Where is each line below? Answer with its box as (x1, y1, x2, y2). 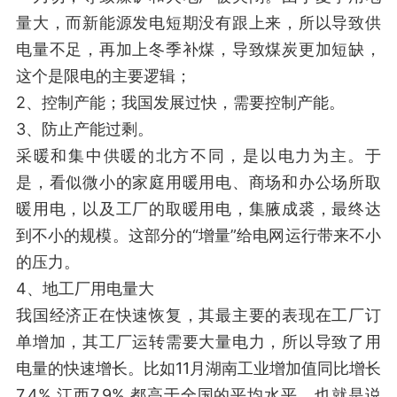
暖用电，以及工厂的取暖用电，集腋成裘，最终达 (16, 199, 381, 218)
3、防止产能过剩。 (16, 120, 153, 138)
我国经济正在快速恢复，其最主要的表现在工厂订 (16, 306, 381, 324)
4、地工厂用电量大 (16, 279, 154, 298)
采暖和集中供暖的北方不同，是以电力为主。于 (16, 146, 381, 165)
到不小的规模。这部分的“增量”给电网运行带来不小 (16, 226, 381, 245)
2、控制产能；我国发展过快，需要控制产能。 (16, 93, 345, 112)
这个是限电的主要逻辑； (16, 66, 191, 85)
